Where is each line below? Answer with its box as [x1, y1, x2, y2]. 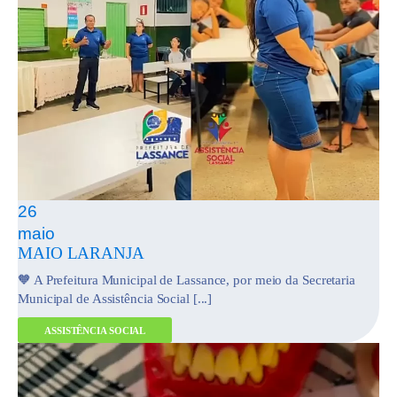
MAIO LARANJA [18, 245, 144, 263]
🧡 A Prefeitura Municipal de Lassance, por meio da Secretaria [18, 273, 355, 288]
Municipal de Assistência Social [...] [18, 292, 213, 307]
